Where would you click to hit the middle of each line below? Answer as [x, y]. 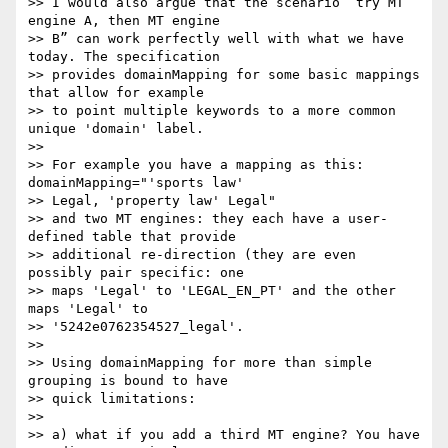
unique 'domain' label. [116, 129]
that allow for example [116, 93]
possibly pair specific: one [136, 273]
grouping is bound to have [128, 381]
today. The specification [124, 57]
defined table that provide [132, 237]
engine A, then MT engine [124, 21]
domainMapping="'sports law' [136, 183]
